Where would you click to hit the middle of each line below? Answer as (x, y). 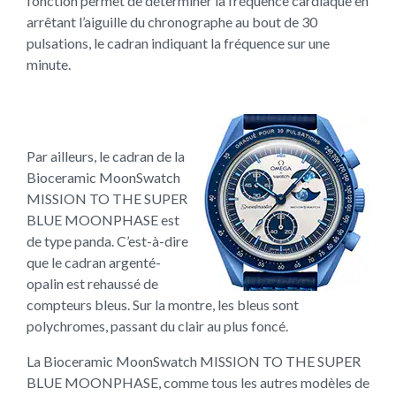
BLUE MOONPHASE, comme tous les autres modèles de (198, 382)
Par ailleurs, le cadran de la (106, 156)
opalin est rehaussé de (92, 283)
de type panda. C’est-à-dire (107, 241)
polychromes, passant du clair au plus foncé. (157, 326)
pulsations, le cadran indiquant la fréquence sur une (178, 43)
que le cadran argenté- (94, 262)
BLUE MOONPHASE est (103, 220)
